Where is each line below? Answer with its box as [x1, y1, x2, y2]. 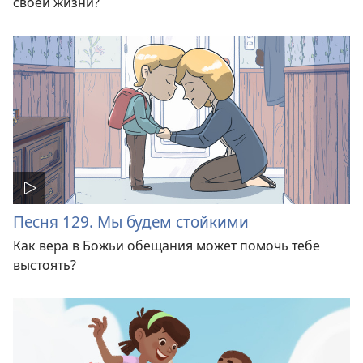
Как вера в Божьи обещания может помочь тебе [13, 237, 320, 255]
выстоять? [13, 256, 76, 275]
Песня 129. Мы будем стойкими [13, 211, 249, 233]
